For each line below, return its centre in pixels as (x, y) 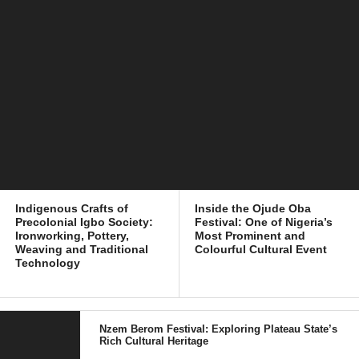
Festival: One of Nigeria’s (264, 222)
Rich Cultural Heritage (154, 341)
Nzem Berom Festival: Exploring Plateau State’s (219, 329)
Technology (48, 263)
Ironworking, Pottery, (73, 236)
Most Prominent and (250, 236)
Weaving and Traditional (82, 249)
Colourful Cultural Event (261, 249)
